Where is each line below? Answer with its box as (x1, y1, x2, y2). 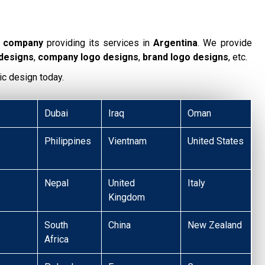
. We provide (198, 37, 252, 49)
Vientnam (108, 135, 147, 147)
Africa (44, 233, 69, 245)
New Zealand (188, 219, 243, 231)
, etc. (228, 51, 247, 63)
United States (188, 135, 244, 147)
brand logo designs (143, 51, 228, 63)
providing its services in (43, 37, 154, 49)
